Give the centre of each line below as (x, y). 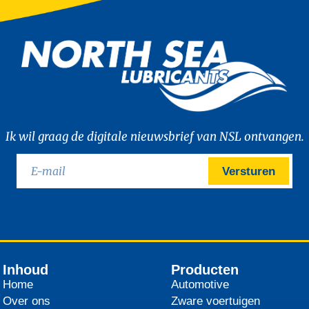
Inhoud (26, 269)
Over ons (27, 301)
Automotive (200, 284)
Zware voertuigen (216, 301)
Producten (205, 269)
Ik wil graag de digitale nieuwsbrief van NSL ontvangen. (154, 137)
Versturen (249, 171)
